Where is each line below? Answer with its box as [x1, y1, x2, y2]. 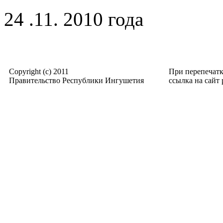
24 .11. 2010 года [4, 8, 143, 30]
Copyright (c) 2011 [9, 67, 69, 76]
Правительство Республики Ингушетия [9, 76, 144, 85]
